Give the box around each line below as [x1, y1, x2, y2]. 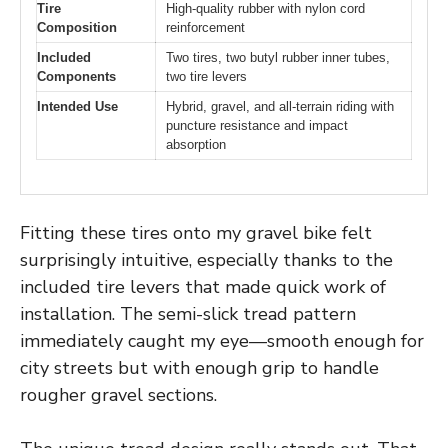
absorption [166, 136, 226, 152]
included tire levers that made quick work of [20, 275, 386, 300]
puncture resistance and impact [166, 117, 348, 133]
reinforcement [166, 19, 245, 35]
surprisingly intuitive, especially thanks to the [20, 248, 393, 273]
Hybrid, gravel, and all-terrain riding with [166, 98, 394, 114]
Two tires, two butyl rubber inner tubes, [166, 49, 390, 65]
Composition [37, 19, 117, 35]
